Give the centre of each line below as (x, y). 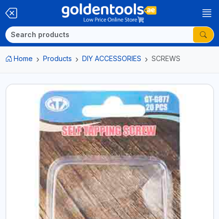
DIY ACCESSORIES (112, 58)
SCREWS (166, 58)
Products (57, 58)
